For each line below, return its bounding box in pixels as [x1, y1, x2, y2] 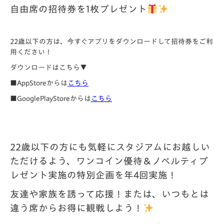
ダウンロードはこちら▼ [10, 64, 87, 71]
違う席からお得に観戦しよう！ [10, 203, 143, 212]
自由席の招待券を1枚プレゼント [10, 4, 147, 13]
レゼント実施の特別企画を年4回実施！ [10, 170, 177, 179]
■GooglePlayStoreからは [10, 95, 91, 102]
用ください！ [10, 48, 52, 55]
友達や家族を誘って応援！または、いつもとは [10, 189, 209, 198]
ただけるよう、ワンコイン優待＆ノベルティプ [10, 156, 208, 165]
